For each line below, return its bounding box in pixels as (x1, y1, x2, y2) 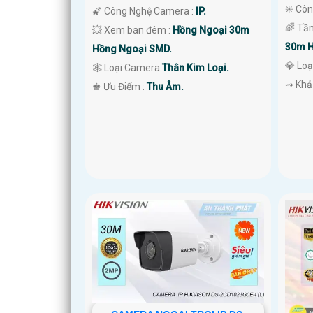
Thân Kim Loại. (162, 61, 229, 73)
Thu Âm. (147, 80, 184, 92)
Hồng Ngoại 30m (173, 24, 249, 36)
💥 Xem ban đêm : (92, 24, 173, 36)
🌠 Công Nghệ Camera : (92, 5, 196, 17)
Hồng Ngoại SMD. (92, 43, 172, 54)
